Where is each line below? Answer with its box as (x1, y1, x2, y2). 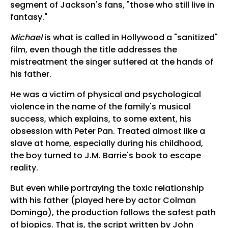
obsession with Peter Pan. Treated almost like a (10, 125, 205, 137)
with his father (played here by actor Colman (10, 194, 196, 207)
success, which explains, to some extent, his (10, 113, 191, 125)
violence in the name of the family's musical (10, 101, 191, 113)
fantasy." (10, 11, 47, 23)
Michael (10, 32, 42, 44)
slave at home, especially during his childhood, (10, 137, 203, 150)
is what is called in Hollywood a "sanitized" (42, 32, 218, 44)
